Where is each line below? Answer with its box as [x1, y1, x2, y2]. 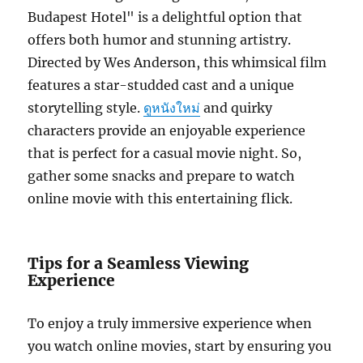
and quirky [200, 100, 273, 116]
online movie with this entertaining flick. [28, 190, 293, 207]
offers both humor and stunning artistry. [28, 32, 292, 48]
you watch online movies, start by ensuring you [28, 338, 332, 354]
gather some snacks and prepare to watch [28, 168, 296, 184]
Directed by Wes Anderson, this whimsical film [28, 54, 327, 70]
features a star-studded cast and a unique [28, 77, 295, 93]
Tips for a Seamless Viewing [28, 254, 250, 273]
